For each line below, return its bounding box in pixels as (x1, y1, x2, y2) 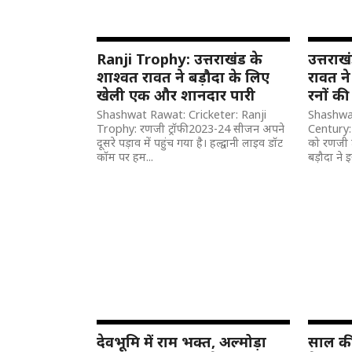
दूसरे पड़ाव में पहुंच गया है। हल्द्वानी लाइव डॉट (97, 135, 284, 150)
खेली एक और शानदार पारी (97, 85, 256, 104)
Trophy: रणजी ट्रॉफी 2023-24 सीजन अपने (97, 121, 285, 136)
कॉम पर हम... (97, 149, 154, 164)
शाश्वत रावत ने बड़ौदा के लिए (97, 67, 270, 86)
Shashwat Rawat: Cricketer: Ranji (97, 107, 267, 122)
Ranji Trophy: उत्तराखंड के (97, 49, 263, 68)
